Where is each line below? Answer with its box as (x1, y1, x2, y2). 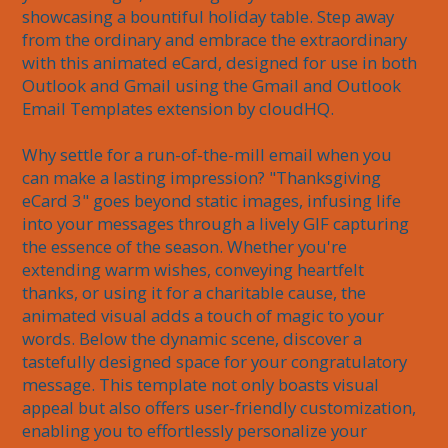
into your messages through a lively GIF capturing (22, 212, 414, 236)
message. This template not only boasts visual (22, 373, 384, 397)
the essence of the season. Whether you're (22, 235, 352, 259)
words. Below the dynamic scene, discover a (22, 327, 367, 351)
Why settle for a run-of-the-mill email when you (22, 143, 397, 167)
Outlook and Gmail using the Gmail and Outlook (22, 74, 406, 98)
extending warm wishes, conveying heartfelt (22, 258, 369, 282)
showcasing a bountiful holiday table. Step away (22, 5, 399, 29)
